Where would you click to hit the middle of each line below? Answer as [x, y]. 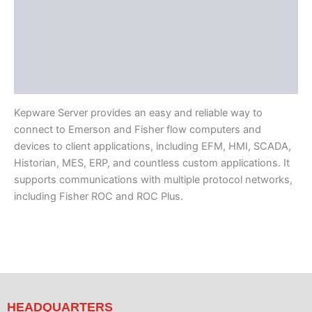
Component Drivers [63, 80]
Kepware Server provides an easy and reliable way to [138, 112]
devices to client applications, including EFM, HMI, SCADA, [153, 146]
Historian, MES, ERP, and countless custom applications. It [152, 163]
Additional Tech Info [64, 27]
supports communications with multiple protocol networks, [153, 179]
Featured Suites [53, 54]
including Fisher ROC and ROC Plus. [99, 196]
